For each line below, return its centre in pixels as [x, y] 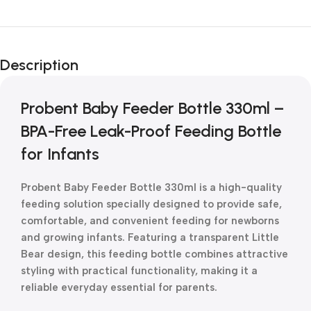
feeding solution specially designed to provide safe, [151, 204]
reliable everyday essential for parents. [119, 287]
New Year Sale [70, 45]
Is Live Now [59, 65]
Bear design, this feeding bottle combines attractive [154, 254]
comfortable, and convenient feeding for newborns [150, 221]
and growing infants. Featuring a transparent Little [150, 237]
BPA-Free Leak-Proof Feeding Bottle [151, 131]
